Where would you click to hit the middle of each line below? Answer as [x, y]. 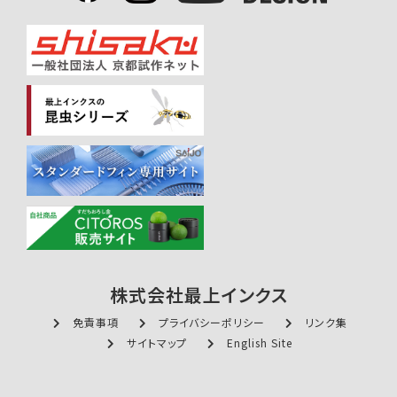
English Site [260, 342]
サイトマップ [157, 342]
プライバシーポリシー [211, 322]
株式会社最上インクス [198, 294]
